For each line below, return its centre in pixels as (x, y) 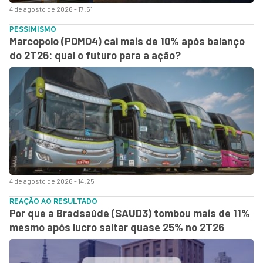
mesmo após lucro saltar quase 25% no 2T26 (117, 227)
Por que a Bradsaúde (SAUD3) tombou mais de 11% (130, 213)
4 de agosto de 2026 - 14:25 (52, 181)
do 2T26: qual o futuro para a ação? (95, 55)
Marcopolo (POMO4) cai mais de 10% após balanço (127, 41)
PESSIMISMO (33, 29)
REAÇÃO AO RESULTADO (53, 201)
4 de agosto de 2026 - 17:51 (51, 9)
